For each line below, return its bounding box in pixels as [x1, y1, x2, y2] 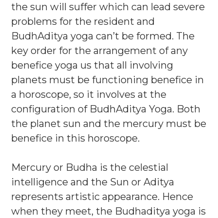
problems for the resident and [11, 16, 155, 27]
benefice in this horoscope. [11, 132, 140, 144]
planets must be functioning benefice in [11, 74, 204, 86]
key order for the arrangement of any [11, 45, 188, 56]
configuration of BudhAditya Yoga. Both [11, 103, 200, 115]
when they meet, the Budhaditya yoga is [11, 205, 206, 217]
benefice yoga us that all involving [11, 59, 173, 71]
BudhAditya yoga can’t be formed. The [11, 30, 195, 42]
